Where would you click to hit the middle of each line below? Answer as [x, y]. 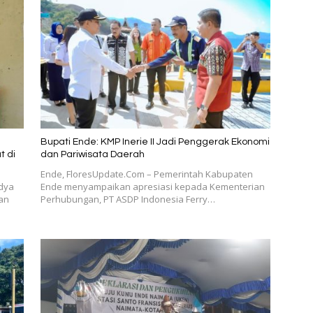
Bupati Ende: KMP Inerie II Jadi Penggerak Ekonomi [155, 142]
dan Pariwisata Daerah [92, 155]
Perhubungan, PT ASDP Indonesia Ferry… [128, 199]
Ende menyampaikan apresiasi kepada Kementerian [152, 187]
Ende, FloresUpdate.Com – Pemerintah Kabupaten [146, 174]
